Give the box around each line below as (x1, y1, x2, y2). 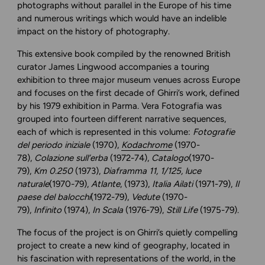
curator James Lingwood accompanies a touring (17, 62, 210, 72)
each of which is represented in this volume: (17, 127, 191, 137)
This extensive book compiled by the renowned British (17, 49, 231, 59)
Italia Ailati (152, 179, 193, 189)
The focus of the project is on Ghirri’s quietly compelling (17, 227, 238, 238)
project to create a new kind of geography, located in (17, 240, 230, 251)
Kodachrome (121, 140, 173, 150)
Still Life (166, 205, 198, 215)
